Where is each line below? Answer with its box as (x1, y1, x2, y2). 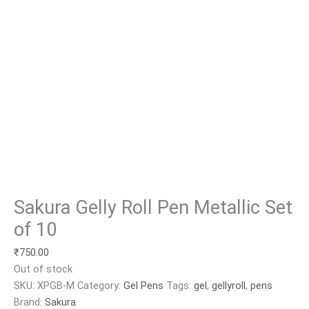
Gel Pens (123, 279, 163, 292)
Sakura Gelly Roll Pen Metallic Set (14, 196, 292, 219)
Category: (77, 279, 123, 292)
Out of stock (14, 263, 72, 275)
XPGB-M (37, 279, 74, 292)
